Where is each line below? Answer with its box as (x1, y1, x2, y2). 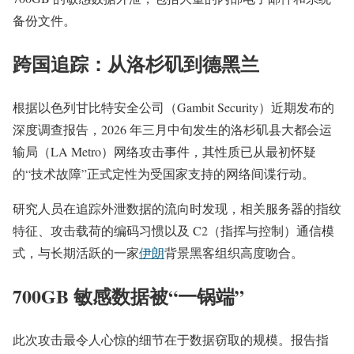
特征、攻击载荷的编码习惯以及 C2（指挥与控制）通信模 (13, 221, 334, 239)
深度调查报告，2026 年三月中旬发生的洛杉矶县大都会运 (13, 120, 332, 137)
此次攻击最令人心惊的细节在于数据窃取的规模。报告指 (13, 330, 329, 348)
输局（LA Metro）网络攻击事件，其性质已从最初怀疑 (13, 142, 316, 160)
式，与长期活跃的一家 (13, 243, 139, 261)
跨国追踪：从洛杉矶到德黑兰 (13, 49, 259, 77)
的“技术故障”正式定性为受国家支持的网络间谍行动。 (13, 164, 314, 182)
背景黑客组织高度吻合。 (164, 243, 303, 261)
